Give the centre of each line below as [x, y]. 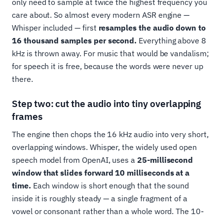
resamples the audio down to [152, 28]
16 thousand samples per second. [74, 41]
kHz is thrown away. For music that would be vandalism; [110, 54]
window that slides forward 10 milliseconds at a [101, 173]
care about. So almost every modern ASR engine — [101, 15]
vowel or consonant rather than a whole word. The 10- [108, 211]
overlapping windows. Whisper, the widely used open [105, 147]
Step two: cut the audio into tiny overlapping [107, 104]
